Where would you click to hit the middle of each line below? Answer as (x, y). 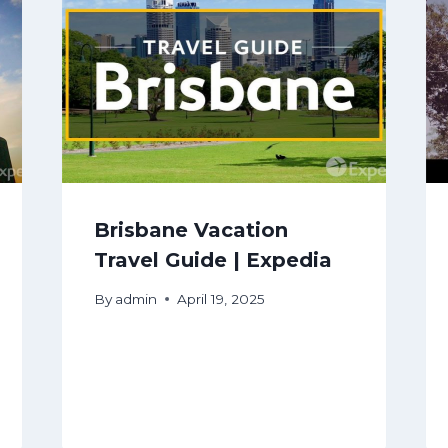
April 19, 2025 (220, 298)
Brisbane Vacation (190, 230)
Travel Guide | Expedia (212, 260)
